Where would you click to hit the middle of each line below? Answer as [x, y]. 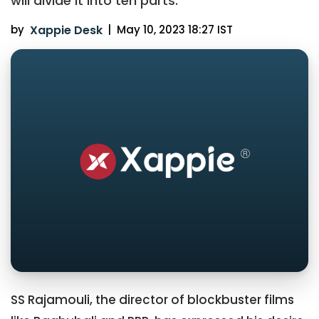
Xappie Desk [66, 31]
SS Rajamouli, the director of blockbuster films [152, 300]
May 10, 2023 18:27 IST [174, 30]
